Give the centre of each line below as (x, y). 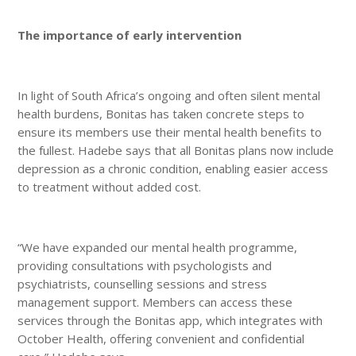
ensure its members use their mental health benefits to (170, 132)
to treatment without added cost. (110, 186)
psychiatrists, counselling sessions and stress (143, 283)
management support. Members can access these (155, 302)
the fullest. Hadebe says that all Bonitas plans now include (176, 150)
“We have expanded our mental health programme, (158, 247)
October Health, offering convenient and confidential (161, 338)
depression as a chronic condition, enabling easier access (173, 168)
